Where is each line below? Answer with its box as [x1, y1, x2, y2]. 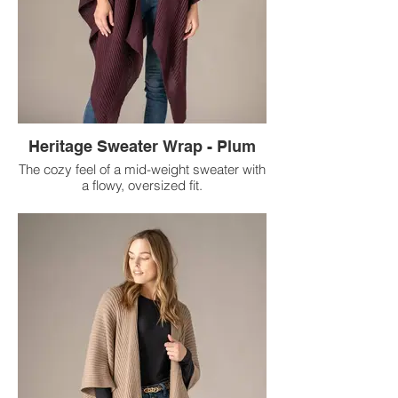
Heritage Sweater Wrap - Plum [217, 136, 256, 155]
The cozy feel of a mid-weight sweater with [19, 160, 266, 178]
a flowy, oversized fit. [82, 176, 203, 194]
